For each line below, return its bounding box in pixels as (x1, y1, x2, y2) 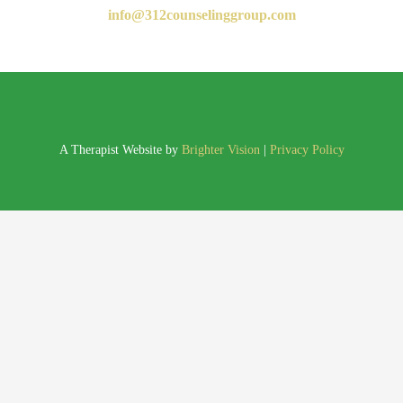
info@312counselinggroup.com (107, 7, 296, 22)
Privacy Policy (269, 143, 345, 157)
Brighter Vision (181, 143, 260, 157)
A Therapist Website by (58, 143, 182, 157)
